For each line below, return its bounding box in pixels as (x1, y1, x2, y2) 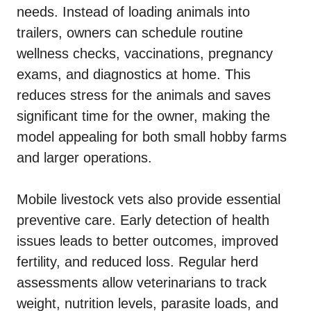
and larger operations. (17, 150, 152, 166)
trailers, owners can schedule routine (17, 25, 243, 41)
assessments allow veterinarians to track (17, 275, 267, 291)
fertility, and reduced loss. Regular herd (17, 254, 258, 270)
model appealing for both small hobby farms (17, 129, 287, 145)
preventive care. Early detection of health (17, 212, 269, 228)
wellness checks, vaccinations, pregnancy (17, 46, 273, 62)
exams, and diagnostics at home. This (17, 67, 251, 83)
